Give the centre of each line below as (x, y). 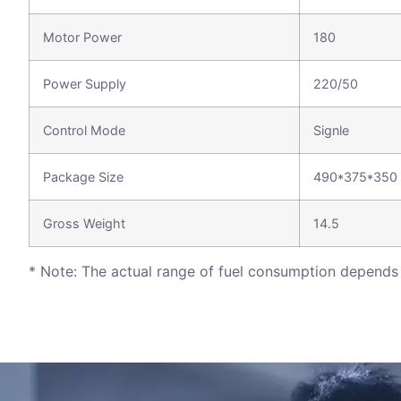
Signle (331, 131)
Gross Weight (84, 224)
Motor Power (82, 38)
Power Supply (85, 84)
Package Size (83, 177)
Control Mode (84, 131)
